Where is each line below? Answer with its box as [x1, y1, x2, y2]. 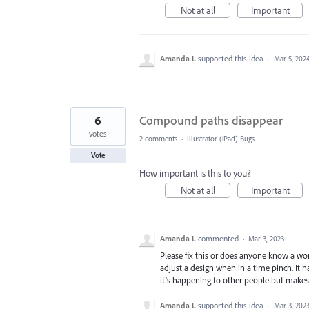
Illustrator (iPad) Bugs [187, 134, 255, 143]
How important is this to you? [139, 167, 251, 179]
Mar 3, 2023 [248, 234, 284, 243]
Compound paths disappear [139, 112, 283, 128]
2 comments [139, 134, 177, 143]
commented [198, 233, 241, 243]
